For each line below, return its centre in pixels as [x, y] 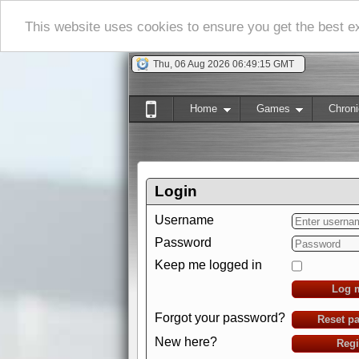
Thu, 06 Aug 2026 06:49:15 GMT [224, 64]
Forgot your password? [220, 318]
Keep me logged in [208, 265]
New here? [186, 342]
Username [184, 220]
